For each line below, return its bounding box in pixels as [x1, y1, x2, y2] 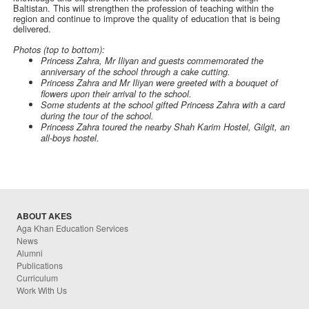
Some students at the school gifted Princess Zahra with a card [41, 99, 286, 112]
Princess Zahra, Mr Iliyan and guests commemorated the [41, 54, 264, 68]
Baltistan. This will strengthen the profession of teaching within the [13, 1, 275, 15]
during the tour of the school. [41, 110, 154, 123]
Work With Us [17, 284, 68, 297]
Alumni [17, 247, 43, 259]
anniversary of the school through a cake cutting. [41, 66, 231, 79]
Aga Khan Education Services [17, 222, 129, 235]
